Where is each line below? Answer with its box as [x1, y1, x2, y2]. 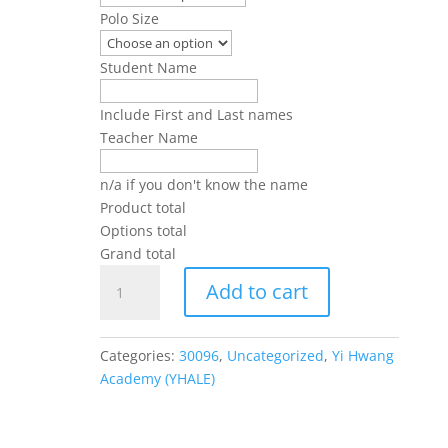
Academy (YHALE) [99, 369, 215, 389]
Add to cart [205, 278, 308, 306]
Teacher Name [99, 127, 198, 147]
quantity [98, 426, 155, 446]
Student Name [99, 57, 197, 77]
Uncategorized [226, 346, 324, 366]
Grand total [99, 243, 176, 263]
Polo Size [99, 8, 159, 28]
